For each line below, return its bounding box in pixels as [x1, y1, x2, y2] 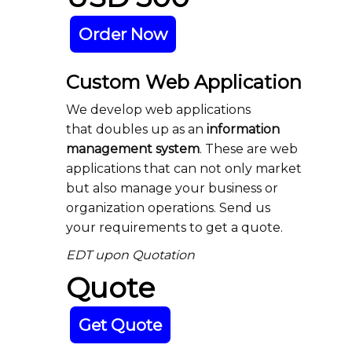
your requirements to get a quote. [66, 220, 283, 235]
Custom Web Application [66, 71, 302, 93]
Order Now [79, 24, 167, 44]
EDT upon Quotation [66, 247, 195, 262]
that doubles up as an [66, 122, 207, 137]
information [207, 122, 280, 137]
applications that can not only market [66, 161, 302, 176]
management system [66, 141, 200, 156]
